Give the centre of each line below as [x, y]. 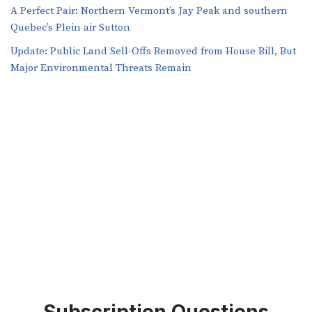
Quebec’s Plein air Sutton [70, 28]
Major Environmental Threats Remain [101, 68]
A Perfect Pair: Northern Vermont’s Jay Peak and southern [149, 11]
